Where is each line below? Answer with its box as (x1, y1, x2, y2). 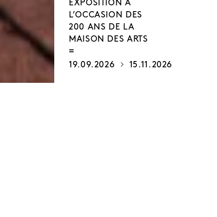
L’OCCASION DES (69, 11, 142, 19)
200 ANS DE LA (69, 23, 135, 31)
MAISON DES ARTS (69, 35, 148, 44)
